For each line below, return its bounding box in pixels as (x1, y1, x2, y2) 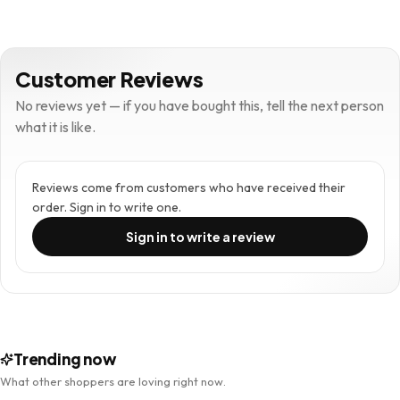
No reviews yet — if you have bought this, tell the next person (15, 96, 384, 114)
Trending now (13, 349, 117, 369)
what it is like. (15, 118, 96, 136)
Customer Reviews (15, 66, 204, 92)
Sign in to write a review (125, 229, 275, 245)
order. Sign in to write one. (32, 199, 181, 215)
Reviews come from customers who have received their (32, 179, 346, 196)
